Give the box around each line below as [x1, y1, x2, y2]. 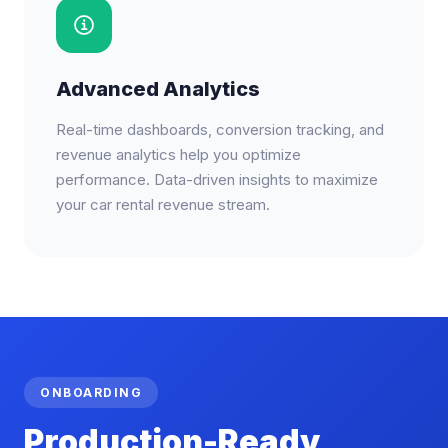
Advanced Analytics [56, 77, 260, 101]
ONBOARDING [40, 385, 142, 400]
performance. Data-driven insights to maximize [56, 170, 378, 189]
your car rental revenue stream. [56, 195, 270, 214]
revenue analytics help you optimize [56, 145, 301, 164]
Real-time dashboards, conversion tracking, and [56, 120, 384, 139]
